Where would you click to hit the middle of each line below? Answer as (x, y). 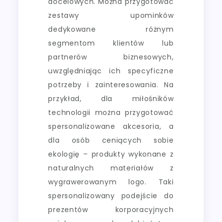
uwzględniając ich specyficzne (111, 71)
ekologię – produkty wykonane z (111, 154)
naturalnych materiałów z (111, 168)
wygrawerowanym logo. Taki (111, 182)
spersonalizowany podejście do (111, 195)
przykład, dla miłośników (111, 98)
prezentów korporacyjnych (111, 209)
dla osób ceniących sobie (111, 140)
